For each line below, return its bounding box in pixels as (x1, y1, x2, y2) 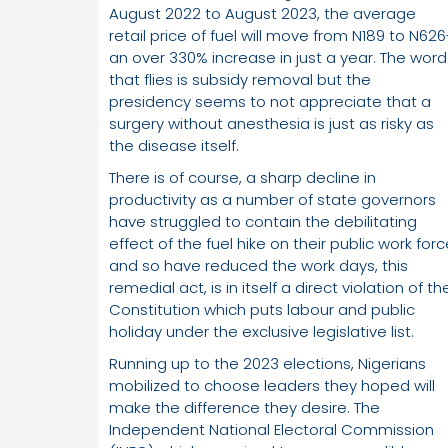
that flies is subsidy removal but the (109, 69, 371, 91)
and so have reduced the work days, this (109, 255, 408, 277)
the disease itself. (109, 135, 239, 157)
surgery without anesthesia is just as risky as (109, 113, 434, 135)
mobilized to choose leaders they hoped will (109, 375, 435, 397)
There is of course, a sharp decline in (109, 167, 376, 189)
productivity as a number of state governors (109, 189, 436, 211)
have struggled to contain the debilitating (109, 211, 417, 233)
